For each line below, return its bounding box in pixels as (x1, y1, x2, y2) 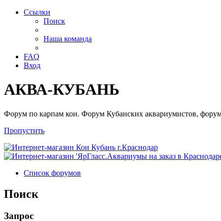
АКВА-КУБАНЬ (4, 80, 119, 99)
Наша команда (43, 35, 92, 43)
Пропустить (4, 126, 44, 135)
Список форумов (24, 168, 81, 177)
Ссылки (24, 8, 50, 16)
